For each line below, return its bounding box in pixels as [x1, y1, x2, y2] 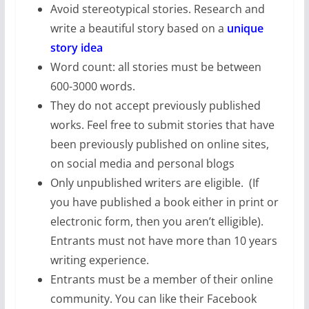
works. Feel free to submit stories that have [50, 117, 275, 133]
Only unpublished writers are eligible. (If [50, 175, 259, 191]
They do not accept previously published [50, 98, 261, 114]
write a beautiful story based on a [50, 21, 227, 37]
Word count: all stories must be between [50, 59, 261, 75]
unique [226, 21, 263, 37]
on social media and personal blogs [50, 156, 235, 172]
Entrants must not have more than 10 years [50, 233, 277, 249]
